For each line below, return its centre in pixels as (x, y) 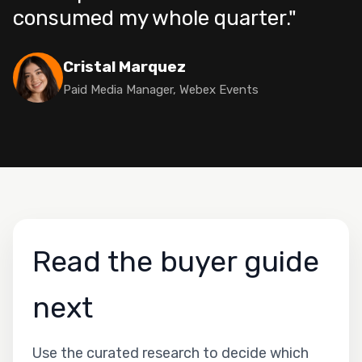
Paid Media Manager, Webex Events (161, 90)
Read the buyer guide (176, 261)
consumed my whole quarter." (155, 18)
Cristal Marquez (124, 67)
